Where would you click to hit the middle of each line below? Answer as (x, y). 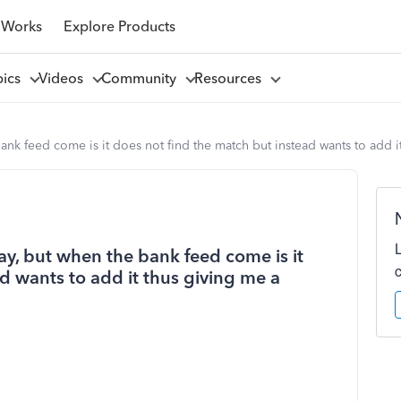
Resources (231, 78)
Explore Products (119, 26)
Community (142, 78)
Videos (64, 78)
